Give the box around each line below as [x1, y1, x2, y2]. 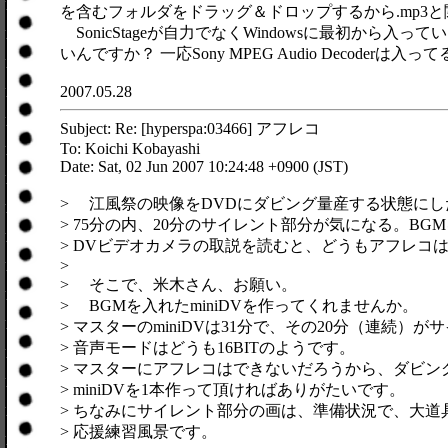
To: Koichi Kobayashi [60, 140, 200, 157]
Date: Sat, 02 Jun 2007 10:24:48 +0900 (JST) [60, 158, 348, 175]
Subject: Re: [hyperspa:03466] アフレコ [60, 120, 320, 137]
